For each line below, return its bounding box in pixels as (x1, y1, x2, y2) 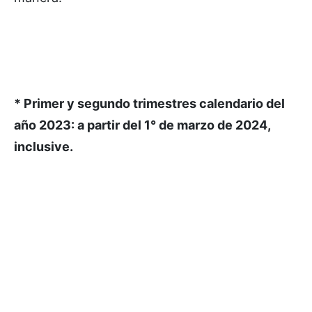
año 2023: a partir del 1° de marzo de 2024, (14, 118, 270, 132)
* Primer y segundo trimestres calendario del (14, 96, 285, 111)
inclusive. (14, 139, 73, 154)
